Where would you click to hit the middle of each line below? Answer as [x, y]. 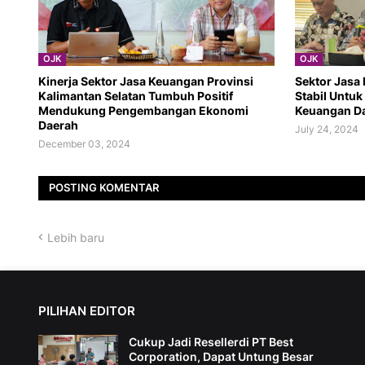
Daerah [58, 125]
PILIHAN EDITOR [87, 310]
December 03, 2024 [84, 143]
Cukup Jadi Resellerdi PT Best [211, 341]
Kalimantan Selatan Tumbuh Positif [136, 95]
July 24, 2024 [327, 129]
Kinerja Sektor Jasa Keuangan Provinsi [146, 81]
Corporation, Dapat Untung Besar [221, 356]
